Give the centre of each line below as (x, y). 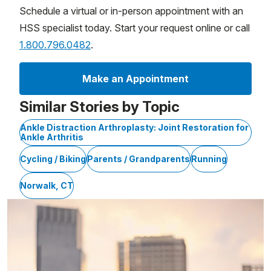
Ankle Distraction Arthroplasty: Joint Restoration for (134, 128)
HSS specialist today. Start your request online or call (135, 28)
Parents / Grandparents (139, 159)
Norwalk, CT (47, 186)
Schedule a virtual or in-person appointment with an (131, 11)
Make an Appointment (135, 79)
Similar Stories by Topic (100, 107)
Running (209, 159)
